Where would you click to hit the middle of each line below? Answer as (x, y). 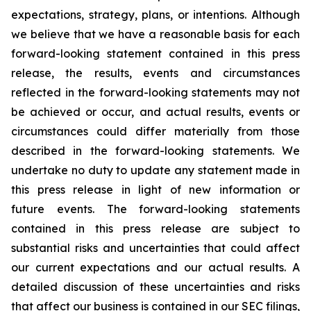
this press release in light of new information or (155, 190)
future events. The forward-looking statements (155, 209)
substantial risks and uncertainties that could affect (155, 248)
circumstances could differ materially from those (155, 131)
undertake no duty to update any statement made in (155, 170)
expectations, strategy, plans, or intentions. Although (155, 15)
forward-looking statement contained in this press (155, 53)
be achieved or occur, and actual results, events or (155, 112)
